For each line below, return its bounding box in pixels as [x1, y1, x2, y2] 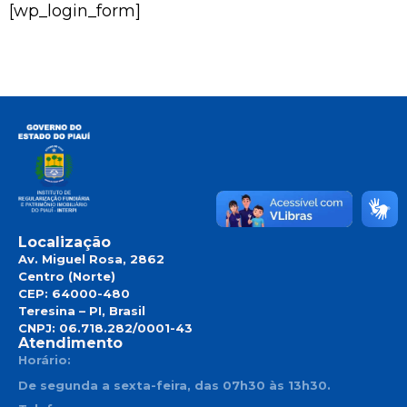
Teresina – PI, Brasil [18, 303, 145, 318]
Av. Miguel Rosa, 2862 [18, 251, 164, 266]
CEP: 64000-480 [18, 285, 130, 301]
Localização [18, 233, 111, 251]
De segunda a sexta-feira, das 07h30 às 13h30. [18, 377, 331, 392]
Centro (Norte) [18, 268, 115, 283]
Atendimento [18, 333, 123, 352]
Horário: [18, 352, 71, 367]
